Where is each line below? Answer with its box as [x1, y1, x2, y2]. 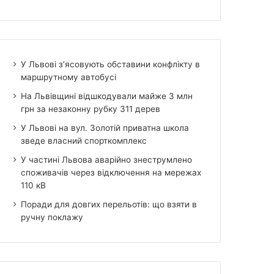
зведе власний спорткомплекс [21, 135, 147, 146]
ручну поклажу [21, 212, 84, 222]
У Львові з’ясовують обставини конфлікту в [21, 59, 201, 69]
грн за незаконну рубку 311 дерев [21, 103, 161, 114]
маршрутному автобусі [21, 72, 117, 82]
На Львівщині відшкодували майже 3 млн [21, 91, 193, 101]
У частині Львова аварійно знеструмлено [21, 154, 193, 165]
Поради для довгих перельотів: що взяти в [21, 199, 198, 209]
